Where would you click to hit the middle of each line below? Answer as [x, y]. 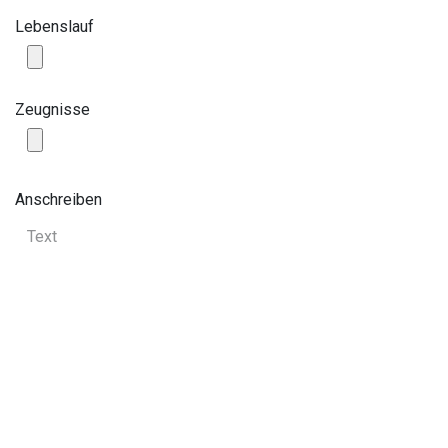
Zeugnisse [52, 109]
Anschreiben [58, 199]
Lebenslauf [54, 26]
